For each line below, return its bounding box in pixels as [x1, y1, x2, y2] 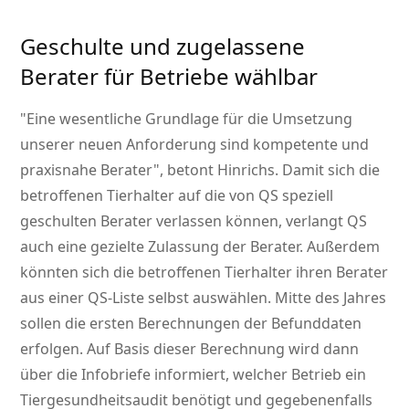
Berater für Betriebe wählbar [20, 61, 319, 92]
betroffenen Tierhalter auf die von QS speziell [20, 185, 334, 206]
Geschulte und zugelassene [20, 31, 306, 62]
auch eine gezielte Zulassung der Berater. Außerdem [20, 236, 381, 257]
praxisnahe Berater [20, 160, 154, 181]
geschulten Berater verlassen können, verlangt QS [20, 211, 368, 232]
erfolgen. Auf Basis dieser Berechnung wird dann [20, 339, 360, 360]
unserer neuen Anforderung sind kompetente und [20, 134, 370, 155]
